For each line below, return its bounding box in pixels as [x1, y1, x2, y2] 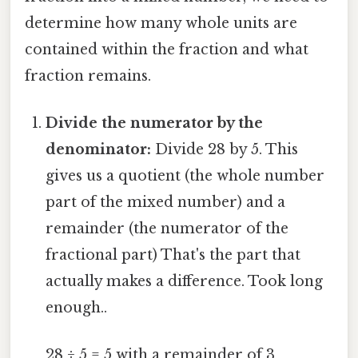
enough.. [46, 299, 108, 317]
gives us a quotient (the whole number [46, 167, 325, 185]
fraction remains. [25, 66, 151, 85]
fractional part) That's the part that [46, 246, 301, 265]
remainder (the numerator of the [46, 220, 289, 238]
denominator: [46, 141, 152, 159]
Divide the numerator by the [46, 114, 264, 133]
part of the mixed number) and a [46, 193, 286, 212]
